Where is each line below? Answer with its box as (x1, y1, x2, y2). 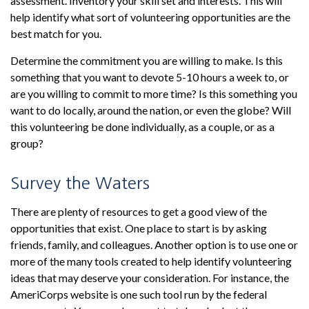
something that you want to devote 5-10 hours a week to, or (10, 70, 289, 83)
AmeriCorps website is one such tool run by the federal (10, 288, 267, 301)
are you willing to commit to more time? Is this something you (10, 87, 297, 100)
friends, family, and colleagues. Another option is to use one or (10, 238, 298, 251)
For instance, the (212, 271, 289, 284)
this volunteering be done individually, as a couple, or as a (10, 120, 275, 133)
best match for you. (10, 27, 101, 40)
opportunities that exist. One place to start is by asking (10, 221, 267, 235)
